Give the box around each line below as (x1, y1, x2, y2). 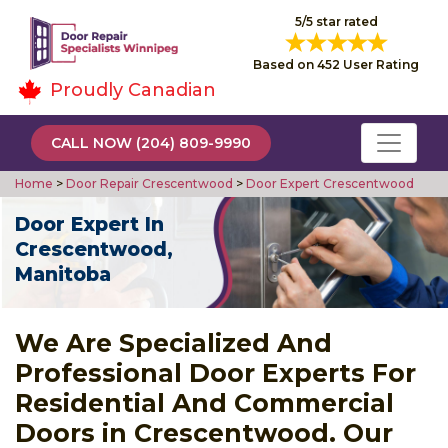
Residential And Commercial (15, 387, 394, 418)
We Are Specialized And (15, 327, 332, 358)
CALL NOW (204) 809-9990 (51, 133, 251, 152)
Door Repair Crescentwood (63, 175, 233, 191)
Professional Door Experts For (15, 357, 416, 388)
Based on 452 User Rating (253, 56, 419, 72)
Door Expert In (15, 212, 164, 236)
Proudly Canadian (50, 78, 216, 101)
